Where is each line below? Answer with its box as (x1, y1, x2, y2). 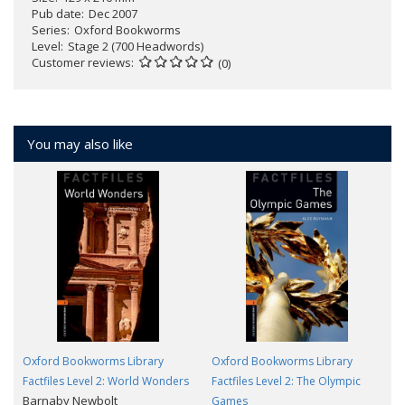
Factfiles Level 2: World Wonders (23, 372, 189, 389)
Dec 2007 (89, 5, 137, 22)
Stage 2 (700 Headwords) (68, 37, 203, 54)
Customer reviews (32, 53, 131, 71)
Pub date (32, 5, 81, 22)
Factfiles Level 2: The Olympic (212, 372, 361, 389)
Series (32, 21, 67, 38)
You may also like (27, 134, 133, 153)
